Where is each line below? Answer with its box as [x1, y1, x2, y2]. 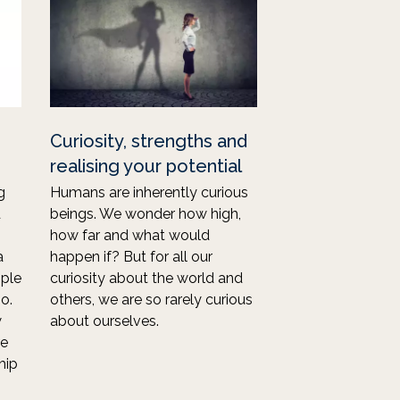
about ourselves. [50, 312, 159, 329]
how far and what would [50, 227, 210, 244]
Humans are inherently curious [50, 184, 248, 201]
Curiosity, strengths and [50, 130, 247, 152]
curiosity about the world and [50, 270, 243, 287]
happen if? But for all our [50, 248, 212, 265]
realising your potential [50, 155, 242, 177]
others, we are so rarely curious [50, 291, 253, 308]
